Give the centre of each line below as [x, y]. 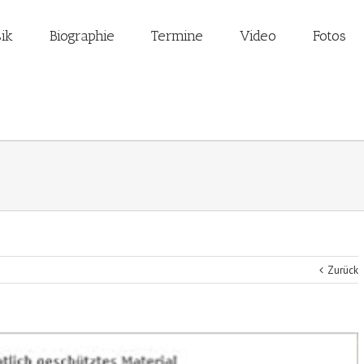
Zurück [343, 270]
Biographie [82, 36]
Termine [177, 36]
